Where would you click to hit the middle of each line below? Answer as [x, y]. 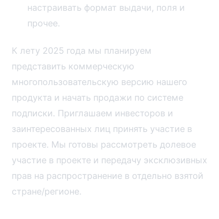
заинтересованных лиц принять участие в [102, 129]
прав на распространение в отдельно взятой [108, 175]
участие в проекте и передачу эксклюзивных [109, 160]
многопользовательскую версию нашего [99, 82]
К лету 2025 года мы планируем [82, 50]
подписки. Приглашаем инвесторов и [92, 113]
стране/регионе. [49, 191]
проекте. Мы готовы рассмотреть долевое [104, 144]
